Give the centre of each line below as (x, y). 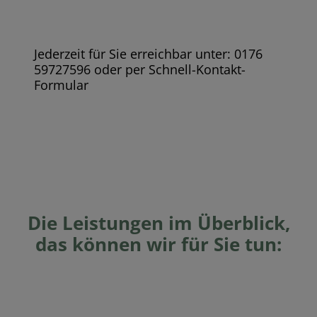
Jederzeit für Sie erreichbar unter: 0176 (148, 54)
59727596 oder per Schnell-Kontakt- (139, 70)
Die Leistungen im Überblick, (158, 224)
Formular (61, 85)
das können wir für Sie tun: (158, 245)
